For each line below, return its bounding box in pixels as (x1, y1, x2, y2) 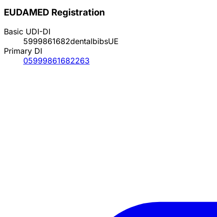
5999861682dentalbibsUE (23, 36, 119, 46)
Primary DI (4, 46, 42, 56)
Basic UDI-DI (4, 27, 50, 37)
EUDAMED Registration (4, 6, 105, 18)
